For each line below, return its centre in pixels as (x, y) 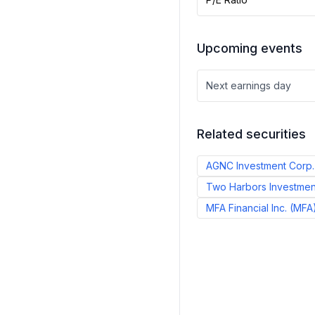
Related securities (251, 134)
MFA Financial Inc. (246, 208)
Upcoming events (250, 48)
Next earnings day (249, 85)
